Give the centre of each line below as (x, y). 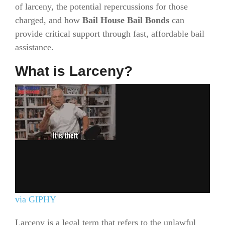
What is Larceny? (74, 71)
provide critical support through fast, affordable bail (110, 34)
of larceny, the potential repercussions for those (101, 7)
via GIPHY (36, 199)
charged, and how (49, 20)
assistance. (34, 47)
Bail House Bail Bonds (126, 20)
